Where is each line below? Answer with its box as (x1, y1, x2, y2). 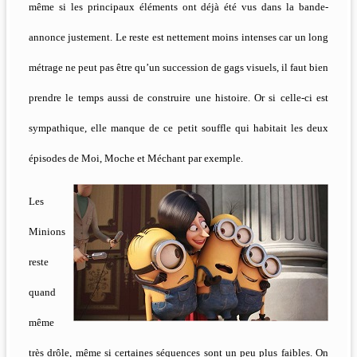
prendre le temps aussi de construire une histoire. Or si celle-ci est (29, 92, 328, 104)
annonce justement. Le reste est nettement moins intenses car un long (29, 31, 328, 44)
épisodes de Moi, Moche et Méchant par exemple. (29, 152, 243, 165)
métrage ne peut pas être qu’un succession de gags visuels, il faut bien (29, 61, 328, 74)
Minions (29, 226, 65, 238)
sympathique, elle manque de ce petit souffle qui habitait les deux (29, 122, 328, 135)
